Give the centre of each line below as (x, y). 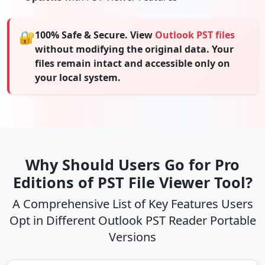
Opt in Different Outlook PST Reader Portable (132, 220)
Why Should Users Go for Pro (132, 164)
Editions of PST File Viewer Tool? (132, 182)
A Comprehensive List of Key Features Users (132, 203)
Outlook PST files (195, 35)
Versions (132, 237)
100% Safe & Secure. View (95, 35)
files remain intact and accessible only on (132, 63)
